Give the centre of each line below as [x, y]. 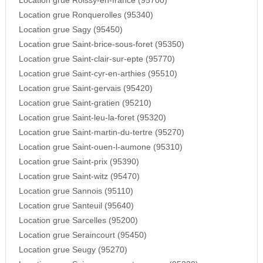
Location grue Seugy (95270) [73, 250]
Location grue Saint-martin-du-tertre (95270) [101, 133]
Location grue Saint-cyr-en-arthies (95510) [98, 74]
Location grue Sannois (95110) [76, 191]
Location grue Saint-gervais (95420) [85, 89]
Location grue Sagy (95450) [70, 30]
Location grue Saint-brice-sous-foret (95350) [101, 45]
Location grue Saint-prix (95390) [79, 162]
